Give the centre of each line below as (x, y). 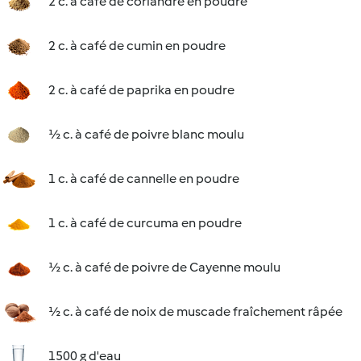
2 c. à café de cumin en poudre (137, 46)
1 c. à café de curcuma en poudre (145, 223)
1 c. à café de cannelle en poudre (144, 178)
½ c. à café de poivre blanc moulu (146, 134)
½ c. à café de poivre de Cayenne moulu (164, 267)
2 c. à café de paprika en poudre (141, 90)
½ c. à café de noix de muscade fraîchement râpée (195, 311)
